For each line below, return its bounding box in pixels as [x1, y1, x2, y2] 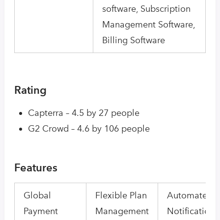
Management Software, [102, 19, 195, 30]
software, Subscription [102, 3, 191, 14]
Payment [24, 206, 58, 217]
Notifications [167, 206, 219, 217]
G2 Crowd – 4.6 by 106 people [28, 123, 150, 135]
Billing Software [102, 34, 165, 46]
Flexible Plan [95, 190, 147, 201]
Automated [167, 190, 213, 201]
